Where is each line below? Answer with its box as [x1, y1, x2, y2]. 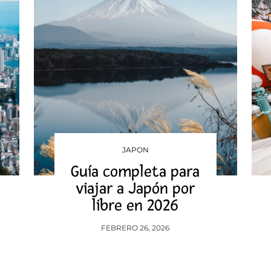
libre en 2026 [92, 196, 179, 215]
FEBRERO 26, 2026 [101, 223, 170, 232]
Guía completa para [71, 162, 200, 181]
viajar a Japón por [76, 179, 195, 198]
